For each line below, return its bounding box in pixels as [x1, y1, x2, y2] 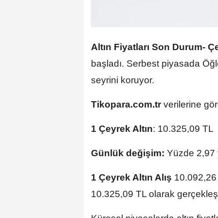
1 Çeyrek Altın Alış [91, 172, 172, 183]
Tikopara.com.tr [91, 99, 161, 110]
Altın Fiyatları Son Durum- [91, 42, 205, 53]
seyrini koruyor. [91, 75, 154, 86]
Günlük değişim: [91, 148, 164, 159]
